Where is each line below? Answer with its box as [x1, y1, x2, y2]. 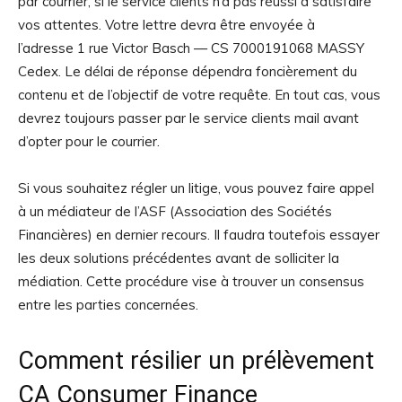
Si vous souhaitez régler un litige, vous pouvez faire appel [18, 179, 374, 197]
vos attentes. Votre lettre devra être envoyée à [18, 16, 315, 34]
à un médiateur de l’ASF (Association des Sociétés [18, 203, 332, 221]
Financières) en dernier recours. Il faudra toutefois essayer [18, 226, 380, 244]
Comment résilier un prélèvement [18, 346, 374, 376]
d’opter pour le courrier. [18, 133, 160, 151]
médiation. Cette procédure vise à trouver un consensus [18, 273, 364, 291]
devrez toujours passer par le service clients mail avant [18, 109, 359, 127]
